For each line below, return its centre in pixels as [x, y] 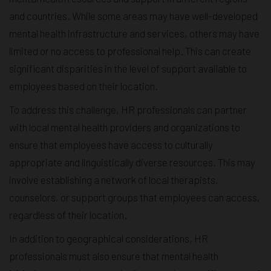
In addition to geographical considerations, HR [109, 239]
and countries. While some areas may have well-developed [133, 16]
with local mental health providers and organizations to [125, 127]
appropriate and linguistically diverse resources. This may [132, 162]
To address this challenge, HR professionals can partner [128, 110]
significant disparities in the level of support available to [128, 69]
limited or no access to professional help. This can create [130, 51]
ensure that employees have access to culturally [111, 145]
